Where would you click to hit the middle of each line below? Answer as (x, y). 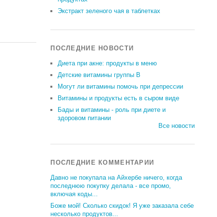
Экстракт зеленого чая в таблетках (109, 11)
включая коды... (74, 194)
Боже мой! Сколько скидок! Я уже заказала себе (122, 206)
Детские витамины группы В (99, 75)
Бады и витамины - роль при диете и (112, 110)
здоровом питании (85, 118)
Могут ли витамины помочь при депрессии (121, 86)
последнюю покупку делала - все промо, (111, 186)
